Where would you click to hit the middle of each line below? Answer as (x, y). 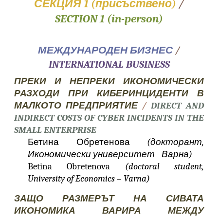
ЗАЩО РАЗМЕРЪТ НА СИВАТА (109, 199)
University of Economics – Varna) (89, 179)
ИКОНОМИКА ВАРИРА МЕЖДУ (109, 211)
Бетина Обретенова (87, 142)
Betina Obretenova (76, 166)
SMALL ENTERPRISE (55, 130)
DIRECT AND (177, 106)
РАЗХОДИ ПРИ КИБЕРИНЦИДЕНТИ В (109, 93)
